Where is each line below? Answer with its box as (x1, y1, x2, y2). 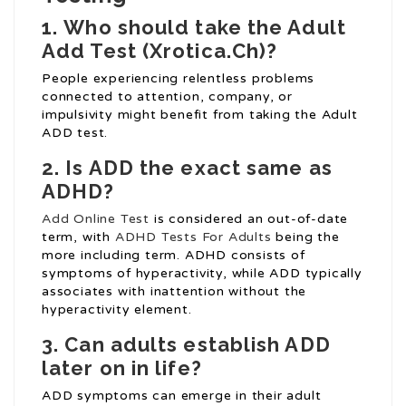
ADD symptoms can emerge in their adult (42, 388, 322, 404)
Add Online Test (42, 211, 150, 227)
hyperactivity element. (42, 302, 192, 318)
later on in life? (42, 356, 202, 381)
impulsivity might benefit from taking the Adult (42, 107, 358, 123)
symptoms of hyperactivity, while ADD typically (42, 266, 362, 282)
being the (271, 229, 340, 246)
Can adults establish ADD (64, 333, 331, 357)
